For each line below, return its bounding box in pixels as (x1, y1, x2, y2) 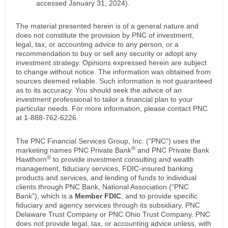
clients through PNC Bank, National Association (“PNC (16, 183, 189, 191)
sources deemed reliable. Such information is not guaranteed (16, 77, 212, 85)
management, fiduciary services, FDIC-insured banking (16, 164, 193, 173)
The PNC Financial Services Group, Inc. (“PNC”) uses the (16, 137, 201, 146)
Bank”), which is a (16, 192, 75, 201)
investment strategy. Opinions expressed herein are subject (16, 59, 207, 67)
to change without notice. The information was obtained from (16, 68, 211, 76)
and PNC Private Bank (135, 146, 209, 155)
